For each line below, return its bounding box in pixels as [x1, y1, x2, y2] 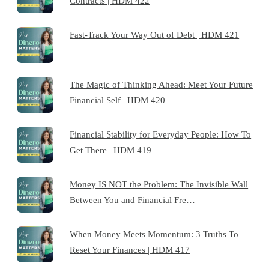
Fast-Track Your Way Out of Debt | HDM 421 [70, 29, 240, 40]
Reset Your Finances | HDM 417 [70, 244, 190, 255]
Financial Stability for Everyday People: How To [70, 128, 252, 139]
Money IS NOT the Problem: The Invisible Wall [70, 178, 249, 189]
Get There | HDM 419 [70, 144, 152, 155]
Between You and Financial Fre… [70, 194, 196, 205]
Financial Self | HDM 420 [70, 94, 166, 105]
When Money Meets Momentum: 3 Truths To [70, 228, 239, 239]
